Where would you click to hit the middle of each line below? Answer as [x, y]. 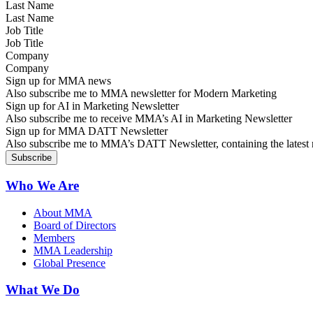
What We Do [43, 290]
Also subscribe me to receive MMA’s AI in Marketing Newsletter [149, 119]
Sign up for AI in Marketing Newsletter [92, 106]
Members [54, 238]
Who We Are [42, 185]
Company [27, 56]
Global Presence [70, 263]
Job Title [24, 31]
